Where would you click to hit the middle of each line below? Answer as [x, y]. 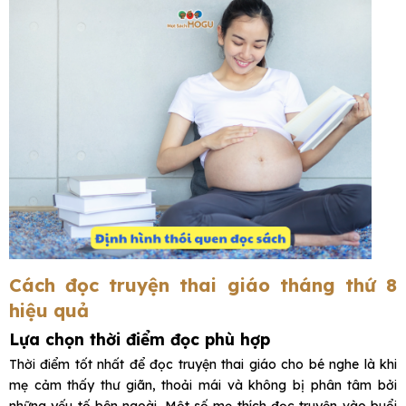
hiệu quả [49, 311]
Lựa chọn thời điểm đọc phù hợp [140, 339]
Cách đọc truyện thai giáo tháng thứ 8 [203, 285]
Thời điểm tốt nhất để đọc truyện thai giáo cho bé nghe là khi [203, 365]
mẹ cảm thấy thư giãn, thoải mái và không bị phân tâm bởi [203, 386]
